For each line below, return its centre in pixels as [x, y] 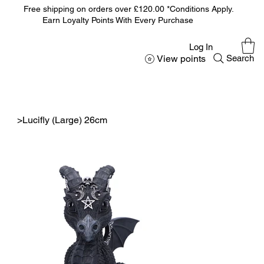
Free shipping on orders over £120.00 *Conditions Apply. [134, 9]
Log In [201, 47]
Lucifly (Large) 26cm [65, 120]
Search [240, 58]
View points [181, 59]
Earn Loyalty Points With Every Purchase [108, 20]
